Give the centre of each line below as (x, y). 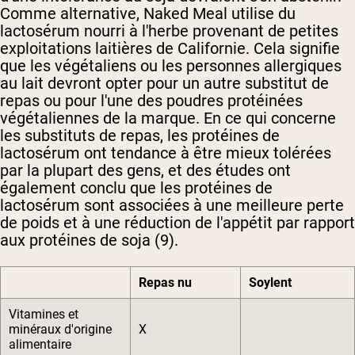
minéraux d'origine (60, 330)
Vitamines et (44, 315)
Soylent (270, 283)
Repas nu (165, 283)
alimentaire (40, 345)
